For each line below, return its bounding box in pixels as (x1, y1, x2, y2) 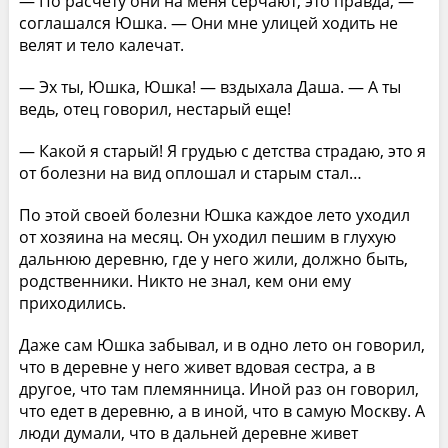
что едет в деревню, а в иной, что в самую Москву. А (18, 399, 425, 422)
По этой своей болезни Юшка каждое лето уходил (18, 203, 410, 226)
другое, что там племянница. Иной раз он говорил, (18, 377, 419, 400)
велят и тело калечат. (18, 33, 184, 56)
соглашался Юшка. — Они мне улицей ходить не (18, 11, 398, 34)
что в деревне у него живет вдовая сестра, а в (18, 355, 375, 378)
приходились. (18, 291, 126, 314)
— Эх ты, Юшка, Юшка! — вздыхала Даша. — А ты (18, 75, 401, 98)
